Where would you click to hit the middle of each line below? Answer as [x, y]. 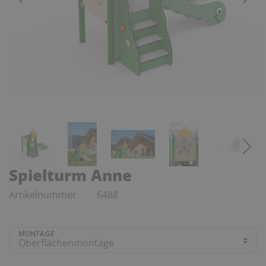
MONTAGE [37, 234]
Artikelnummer [44, 194]
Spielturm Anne [70, 175]
